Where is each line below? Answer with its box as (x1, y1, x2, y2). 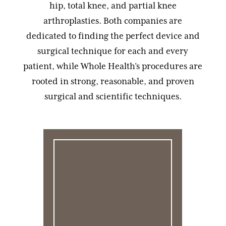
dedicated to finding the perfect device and (26, 31, 200, 41)
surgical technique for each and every (37, 46, 189, 56)
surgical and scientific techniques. (44, 91, 182, 102)
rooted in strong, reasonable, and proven (31, 76, 194, 87)
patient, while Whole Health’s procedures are (23, 61, 203, 72)
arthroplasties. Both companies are (43, 16, 183, 26)
